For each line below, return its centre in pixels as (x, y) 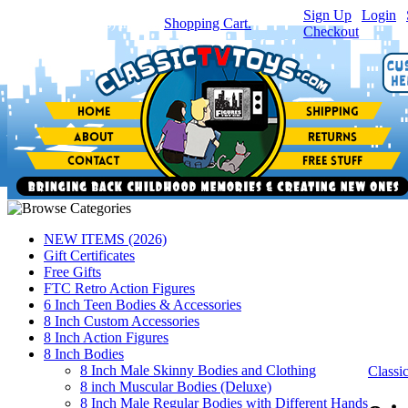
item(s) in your (118, 23)
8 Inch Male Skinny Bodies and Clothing (198, 370)
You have (36, 23)
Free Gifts (72, 272)
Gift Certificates (89, 255)
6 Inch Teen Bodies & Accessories (143, 305)
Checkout (331, 31)
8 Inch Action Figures (106, 337)
